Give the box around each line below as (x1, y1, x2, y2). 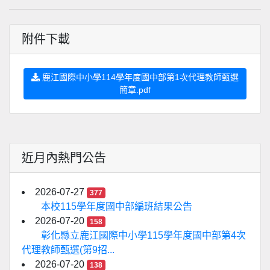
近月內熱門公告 (22, 151, 106, 165)
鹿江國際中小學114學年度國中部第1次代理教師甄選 (40, 72, 239, 82)
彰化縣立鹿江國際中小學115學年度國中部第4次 (41, 230, 246, 240)
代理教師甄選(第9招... (22, 245, 115, 255)
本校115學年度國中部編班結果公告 (41, 201, 192, 212)
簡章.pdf (119, 85, 151, 95)
